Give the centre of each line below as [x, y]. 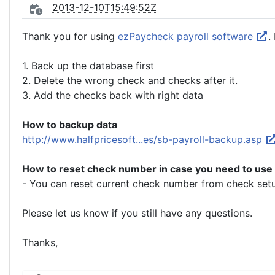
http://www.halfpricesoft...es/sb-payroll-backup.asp [144, 139]
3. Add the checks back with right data [113, 95]
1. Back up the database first [88, 66]
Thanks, [40, 242]
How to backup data [70, 125]
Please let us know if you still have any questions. [137, 213]
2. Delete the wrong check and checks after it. [130, 80]
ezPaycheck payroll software [187, 36]
